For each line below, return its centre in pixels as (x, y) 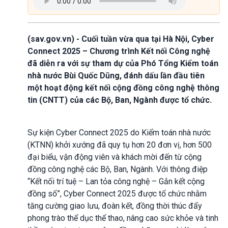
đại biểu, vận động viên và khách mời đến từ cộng (115, 157)
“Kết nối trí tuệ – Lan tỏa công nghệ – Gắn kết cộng (116, 181)
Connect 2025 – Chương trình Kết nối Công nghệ (119, 51)
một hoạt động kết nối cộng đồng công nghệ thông (123, 88)
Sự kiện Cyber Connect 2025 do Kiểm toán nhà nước (119, 132)
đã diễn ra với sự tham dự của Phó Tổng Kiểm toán (123, 63)
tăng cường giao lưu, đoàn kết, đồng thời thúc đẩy (115, 206)
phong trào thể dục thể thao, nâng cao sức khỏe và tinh (123, 218)
